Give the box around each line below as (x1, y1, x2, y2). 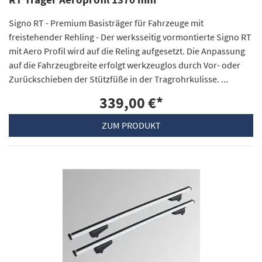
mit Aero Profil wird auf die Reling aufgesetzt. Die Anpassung (9, 44, 245, 57)
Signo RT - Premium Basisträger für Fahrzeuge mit (9, 16, 204, 29)
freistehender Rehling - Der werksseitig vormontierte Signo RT (9, 30, 251, 43)
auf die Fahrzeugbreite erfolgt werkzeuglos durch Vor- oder (9, 58, 240, 71)
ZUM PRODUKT (101, 119, 161, 132)
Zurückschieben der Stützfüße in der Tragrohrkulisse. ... (9, 73, 228, 85)
